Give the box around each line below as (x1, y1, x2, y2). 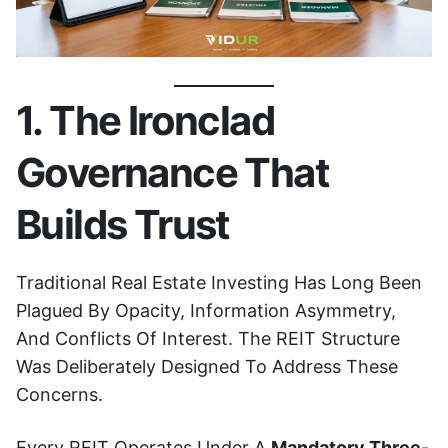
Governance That (16, 148, 329, 198)
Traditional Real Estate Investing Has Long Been (16, 272, 422, 294)
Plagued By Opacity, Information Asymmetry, (16, 300, 396, 322)
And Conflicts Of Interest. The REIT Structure (16, 328, 400, 350)
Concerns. (16, 384, 103, 406)
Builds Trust (16, 200, 230, 250)
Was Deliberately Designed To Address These (16, 356, 398, 378)
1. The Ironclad (16, 96, 274, 146)
